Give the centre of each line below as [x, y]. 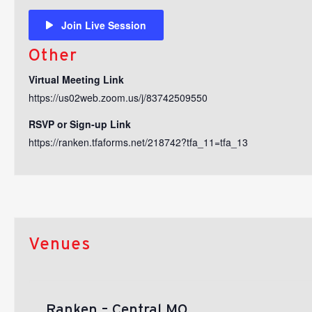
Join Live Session [104, 25]
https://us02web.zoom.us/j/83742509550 [118, 97]
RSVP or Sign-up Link [80, 124]
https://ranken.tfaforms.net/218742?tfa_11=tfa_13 [138, 142]
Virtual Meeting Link [76, 79]
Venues [60, 243]
